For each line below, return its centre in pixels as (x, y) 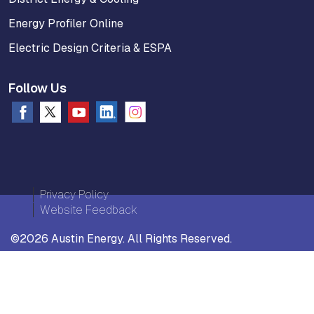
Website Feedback (88, 210)
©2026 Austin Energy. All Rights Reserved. (121, 239)
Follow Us (37, 88)
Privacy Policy (74, 195)
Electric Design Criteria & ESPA (90, 48)
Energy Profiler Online (66, 24)
